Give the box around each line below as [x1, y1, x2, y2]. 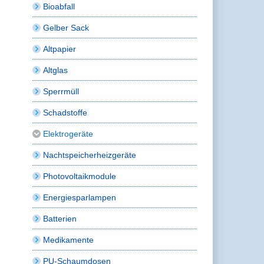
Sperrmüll [43, 86, 80, 96]
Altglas [43, 65, 68, 75]
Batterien [43, 213, 77, 223]
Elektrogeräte [43, 128, 94, 138]
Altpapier [43, 44, 77, 54]
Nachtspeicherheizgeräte [43, 150, 137, 160]
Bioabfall [43, 1, 75, 11]
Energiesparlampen [43, 192, 117, 202]
